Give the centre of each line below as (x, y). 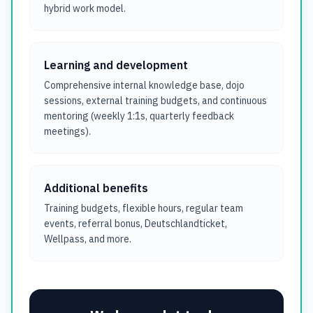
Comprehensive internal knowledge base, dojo (144, 85)
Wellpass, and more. (88, 239)
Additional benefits (96, 188)
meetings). (67, 131)
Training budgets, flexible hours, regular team (144, 208)
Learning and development (116, 65)
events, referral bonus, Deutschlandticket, (136, 224)
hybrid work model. (85, 8)
